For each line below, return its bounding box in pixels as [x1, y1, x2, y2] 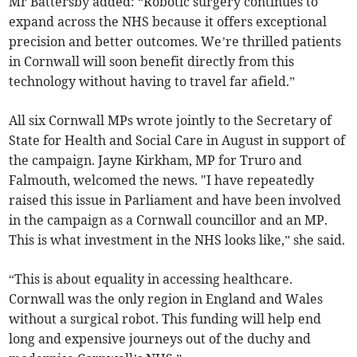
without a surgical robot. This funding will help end [9, 311, 322, 328]
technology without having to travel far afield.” [9, 73, 296, 90]
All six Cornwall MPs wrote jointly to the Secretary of [9, 112, 332, 129]
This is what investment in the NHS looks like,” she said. [9, 232, 346, 249]
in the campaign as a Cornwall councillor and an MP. [9, 212, 328, 229]
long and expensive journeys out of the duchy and [9, 331, 312, 347]
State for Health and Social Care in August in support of [9, 132, 346, 149]
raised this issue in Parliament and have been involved [9, 192, 342, 209]
